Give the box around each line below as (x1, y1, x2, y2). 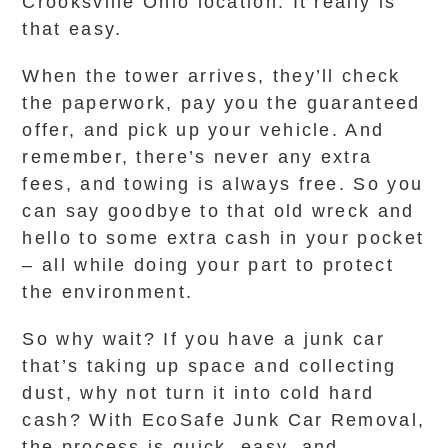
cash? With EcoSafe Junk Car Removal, (22, 410, 426, 430)
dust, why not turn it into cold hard (22, 383, 375, 403)
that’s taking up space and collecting (22, 356, 397, 376)
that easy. (22, 19, 123, 39)
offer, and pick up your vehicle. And (22, 120, 385, 140)
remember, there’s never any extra (22, 147, 373, 167)
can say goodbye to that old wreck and (22, 201, 415, 221)
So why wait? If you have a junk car (22, 329, 385, 349)
